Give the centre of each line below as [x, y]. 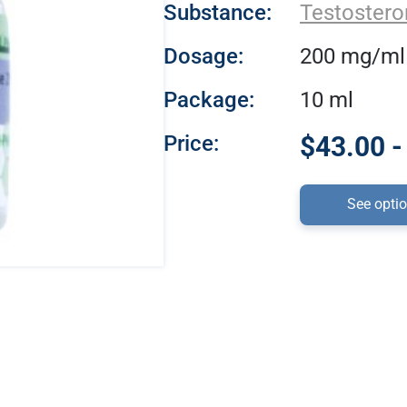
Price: [191, 144]
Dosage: [203, 56]
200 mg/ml [352, 56]
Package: [209, 100]
